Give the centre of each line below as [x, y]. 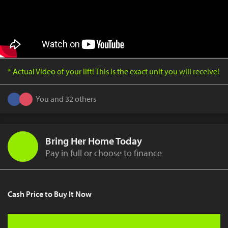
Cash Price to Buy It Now [50, 194]
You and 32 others [66, 99]
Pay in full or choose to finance [104, 153]
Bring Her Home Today [94, 140]
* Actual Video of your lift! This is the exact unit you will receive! [113, 71]
